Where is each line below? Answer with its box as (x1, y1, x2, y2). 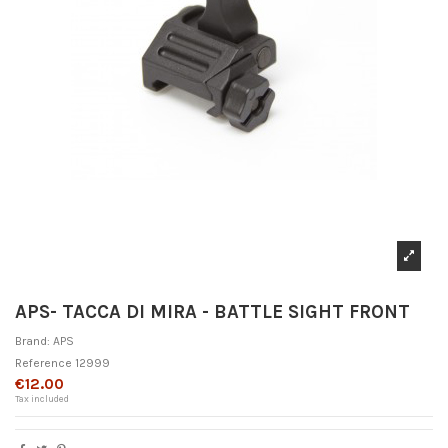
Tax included (15, 392, 69, 404)
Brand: (15, 333, 50, 348)
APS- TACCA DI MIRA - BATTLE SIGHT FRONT (15, 301, 410, 324)
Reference (15, 355, 72, 370)
